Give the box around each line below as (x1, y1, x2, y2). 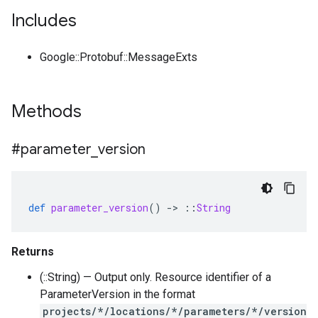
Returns (11, 245, 54, 258)
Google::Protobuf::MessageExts (40, 50, 197, 64)
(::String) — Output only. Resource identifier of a (40, 270, 271, 284)
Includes (11, 10, 77, 31)
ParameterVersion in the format (40, 287, 195, 301)
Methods (11, 101, 86, 122)
